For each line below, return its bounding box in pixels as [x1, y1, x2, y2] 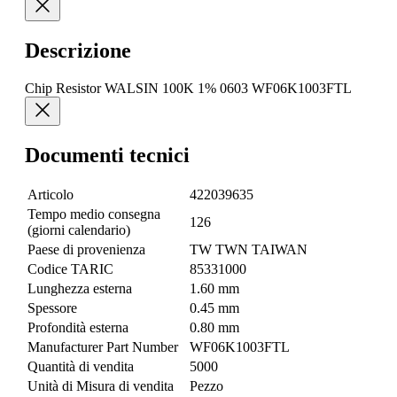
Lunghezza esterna [27, 281, 132, 297]
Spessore [27, 300, 77, 316]
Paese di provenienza [27, 242, 145, 258]
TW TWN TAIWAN [190, 242, 307, 258]
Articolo [27, 187, 74, 203]
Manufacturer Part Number [27, 339, 178, 355]
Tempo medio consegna [27, 206, 160, 222]
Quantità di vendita [27, 359, 134, 375]
